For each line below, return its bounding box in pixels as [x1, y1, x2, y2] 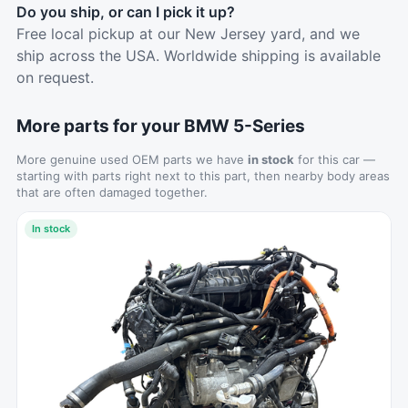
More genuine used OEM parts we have [16, 152, 248, 167]
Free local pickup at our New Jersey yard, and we [16, 25, 360, 43]
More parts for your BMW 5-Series [16, 116, 305, 137]
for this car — [294, 152, 375, 167]
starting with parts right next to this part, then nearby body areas [16, 168, 390, 183]
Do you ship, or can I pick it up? [16, 3, 235, 21]
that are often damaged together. [16, 185, 208, 199]
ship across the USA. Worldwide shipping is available [16, 46, 381, 65]
